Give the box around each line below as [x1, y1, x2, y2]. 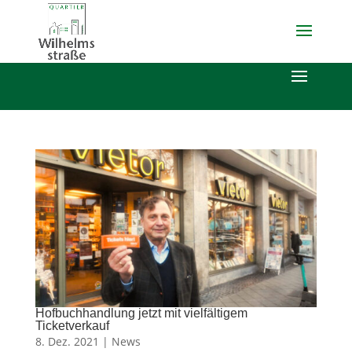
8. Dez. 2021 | [35, 333, 112, 349]
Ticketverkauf [35, 318, 109, 332]
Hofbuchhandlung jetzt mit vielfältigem [35, 306, 247, 320]
